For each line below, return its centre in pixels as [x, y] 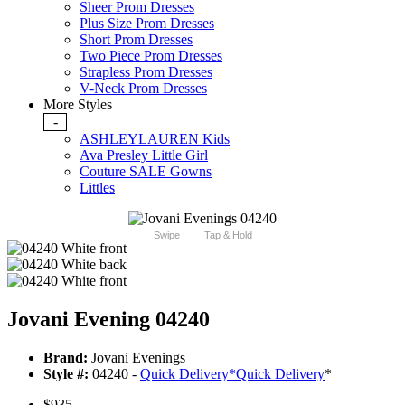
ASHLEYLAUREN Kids [155, 139]
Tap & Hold [228, 235]
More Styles [78, 105]
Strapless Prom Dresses [146, 72]
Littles [97, 188]
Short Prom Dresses [136, 40]
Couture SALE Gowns [146, 172]
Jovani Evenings [137, 358]
